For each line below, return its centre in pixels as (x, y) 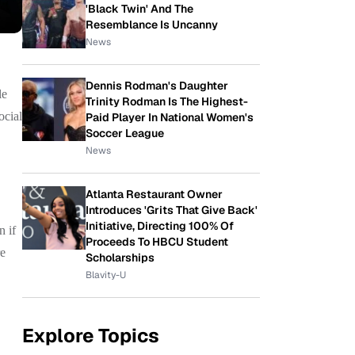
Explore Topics (91, 336)
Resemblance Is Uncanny (152, 25)
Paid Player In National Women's (170, 117)
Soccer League (125, 133)
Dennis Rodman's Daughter (157, 86)
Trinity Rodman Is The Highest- (167, 101)
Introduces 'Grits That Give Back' (172, 210)
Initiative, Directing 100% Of (160, 226)
